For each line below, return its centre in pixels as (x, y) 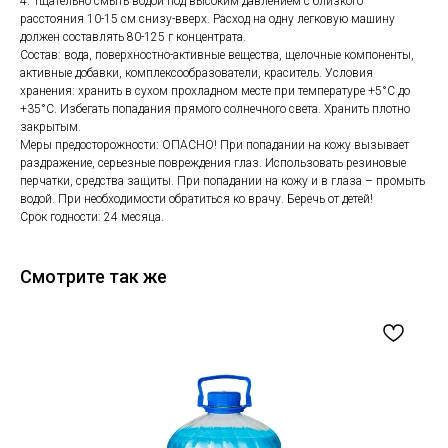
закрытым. (50, 127)
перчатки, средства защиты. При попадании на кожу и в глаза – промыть (222, 181)
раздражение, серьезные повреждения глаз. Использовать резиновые (213, 163)
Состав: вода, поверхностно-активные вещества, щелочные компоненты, (217, 55)
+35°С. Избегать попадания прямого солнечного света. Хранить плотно (215, 109)
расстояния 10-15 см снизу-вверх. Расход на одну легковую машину (207, 19)
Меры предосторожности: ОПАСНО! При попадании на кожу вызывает (214, 145)
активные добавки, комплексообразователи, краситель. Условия (196, 73)
